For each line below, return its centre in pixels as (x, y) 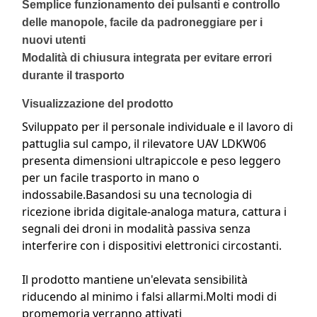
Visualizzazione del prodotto (98, 104)
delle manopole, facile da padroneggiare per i (142, 22)
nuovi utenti (54, 40)
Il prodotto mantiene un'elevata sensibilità (135, 279)
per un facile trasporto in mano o (111, 178)
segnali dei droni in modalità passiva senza (136, 229)
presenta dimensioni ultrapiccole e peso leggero (151, 161)
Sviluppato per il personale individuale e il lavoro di (157, 127)
